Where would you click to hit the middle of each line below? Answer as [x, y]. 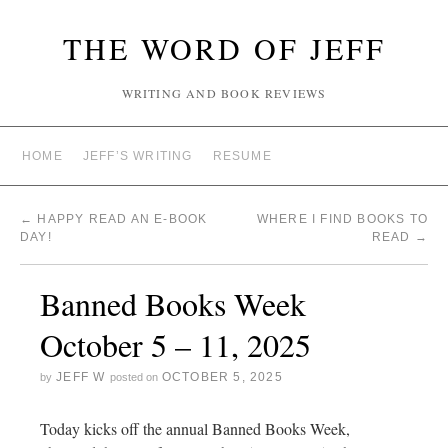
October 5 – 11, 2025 [175, 344]
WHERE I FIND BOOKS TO [342, 219]
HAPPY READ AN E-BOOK [120, 219]
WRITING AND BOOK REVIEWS [224, 93]
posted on [133, 377]
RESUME [242, 156]
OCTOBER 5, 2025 [222, 377]
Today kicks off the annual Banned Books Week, [195, 428]
